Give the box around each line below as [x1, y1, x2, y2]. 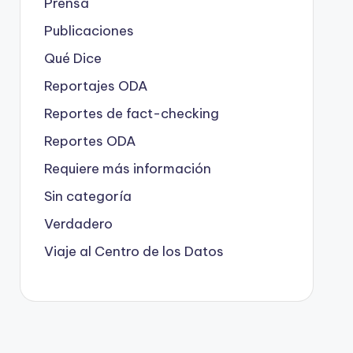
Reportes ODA [43, 132, 136, 150]
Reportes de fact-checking [43, 105, 219, 122]
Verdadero [43, 215, 113, 232]
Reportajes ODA [43, 77, 148, 95]
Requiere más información [43, 160, 211, 177]
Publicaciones [43, 22, 134, 39]
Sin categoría [43, 188, 132, 205]
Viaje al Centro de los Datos [43, 243, 224, 260]
